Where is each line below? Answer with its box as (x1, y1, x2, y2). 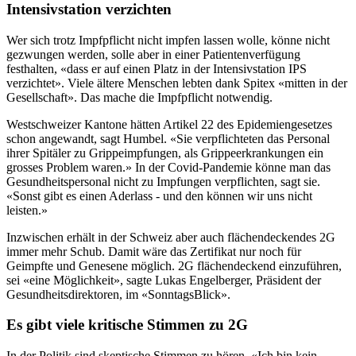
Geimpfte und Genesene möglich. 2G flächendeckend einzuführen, (6, 258, 342, 273)
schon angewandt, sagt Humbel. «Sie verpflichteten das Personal (6, 131, 330, 145)
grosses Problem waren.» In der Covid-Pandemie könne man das (6, 160, 331, 174)
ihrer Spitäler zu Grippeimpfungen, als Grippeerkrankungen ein (6, 145, 323, 160)
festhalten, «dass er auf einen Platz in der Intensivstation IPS (6, 61, 307, 75)
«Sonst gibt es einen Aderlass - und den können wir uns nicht (6, 188, 312, 203)
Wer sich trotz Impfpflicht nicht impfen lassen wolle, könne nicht (6, 33, 330, 47)
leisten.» (6, 203, 48, 217)
